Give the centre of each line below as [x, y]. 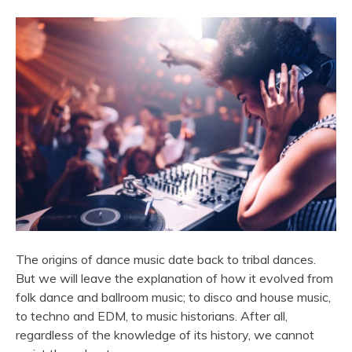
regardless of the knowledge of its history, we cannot [165, 335]
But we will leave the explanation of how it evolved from [174, 279]
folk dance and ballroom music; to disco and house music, [173, 297]
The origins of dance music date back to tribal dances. [166, 260]
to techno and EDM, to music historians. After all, [152, 316]
